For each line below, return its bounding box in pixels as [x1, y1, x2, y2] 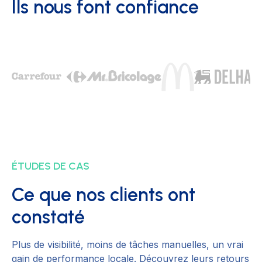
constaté [12, 206, 85, 229]
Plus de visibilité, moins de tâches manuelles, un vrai [12, 239, 243, 251]
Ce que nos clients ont [12, 184, 195, 206]
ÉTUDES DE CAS [12, 160, 89, 173]
